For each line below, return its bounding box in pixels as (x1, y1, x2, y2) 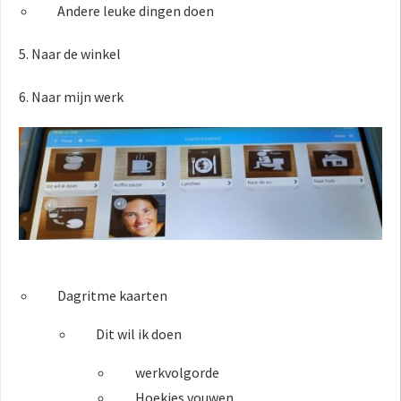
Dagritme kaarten (57, 286, 168, 305)
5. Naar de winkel (19, 44, 121, 63)
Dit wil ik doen (96, 325, 183, 344)
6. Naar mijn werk (19, 87, 124, 106)
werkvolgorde (134, 363, 219, 382)
